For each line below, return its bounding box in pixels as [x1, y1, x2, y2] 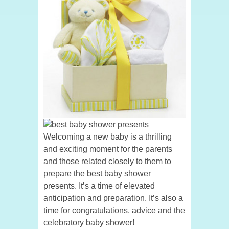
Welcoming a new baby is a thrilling [43, 132, 172, 141]
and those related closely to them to [43, 157, 171, 166]
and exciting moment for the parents [43, 145, 172, 153]
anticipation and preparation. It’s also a [43, 194, 183, 202]
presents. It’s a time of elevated [43, 181, 155, 190]
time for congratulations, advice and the [43, 206, 185, 215]
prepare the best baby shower [43, 169, 151, 178]
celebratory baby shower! [43, 218, 134, 227]
